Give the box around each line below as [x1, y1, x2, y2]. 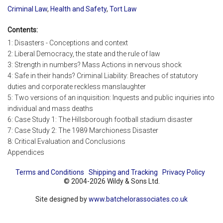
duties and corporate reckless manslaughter [7, 83, 146, 91]
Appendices [7, 148, 44, 157]
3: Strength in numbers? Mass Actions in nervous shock [7, 61, 182, 69]
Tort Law [110, 4, 137, 13]
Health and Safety [50, 4, 107, 13]
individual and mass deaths [7, 105, 93, 113]
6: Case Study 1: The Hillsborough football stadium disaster [7, 115, 193, 124]
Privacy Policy [162, 168, 205, 177]
